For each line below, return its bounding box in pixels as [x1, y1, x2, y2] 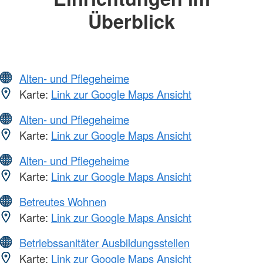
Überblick [88, 7, 175, 35]
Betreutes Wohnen [19, 193, 106, 209]
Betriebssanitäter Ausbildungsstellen [19, 234, 190, 250]
